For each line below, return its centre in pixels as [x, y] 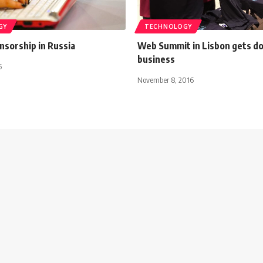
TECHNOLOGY [168, 27]
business [156, 60]
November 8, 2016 [166, 80]
